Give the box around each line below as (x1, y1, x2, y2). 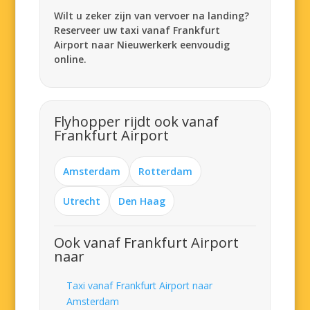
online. (54, 53, 87, 66)
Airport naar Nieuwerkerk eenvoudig (54, 38, 230, 51)
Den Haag (118, 194, 166, 208)
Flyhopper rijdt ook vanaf (54, 112, 219, 131)
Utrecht (63, 194, 101, 208)
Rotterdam (138, 165, 193, 178)
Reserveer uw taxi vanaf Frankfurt (54, 24, 221, 37)
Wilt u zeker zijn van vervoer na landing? (54, 9, 250, 22)
